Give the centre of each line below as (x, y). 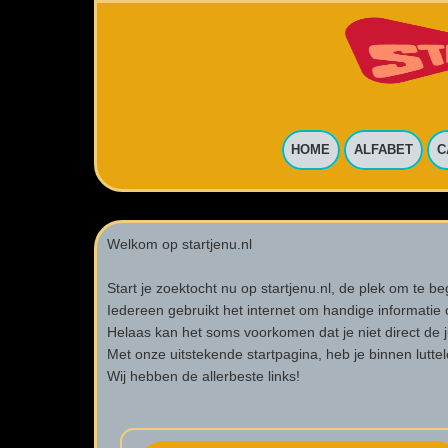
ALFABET (383, 150)
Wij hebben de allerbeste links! (204, 375)
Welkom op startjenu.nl (180, 243)
